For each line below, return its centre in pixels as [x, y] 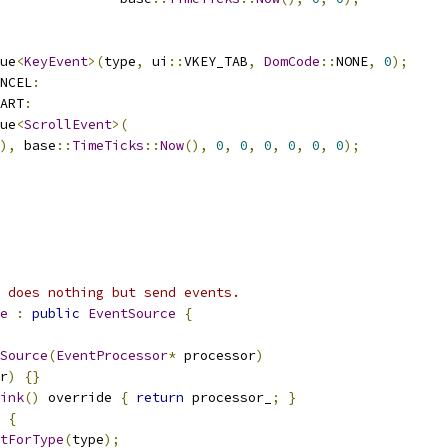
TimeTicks [108, 145]
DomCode [292, 61]
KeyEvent [56, 61]
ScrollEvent [68, 124]
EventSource [132, 313]
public [56, 313]
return [160, 397]
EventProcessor [112, 355]
